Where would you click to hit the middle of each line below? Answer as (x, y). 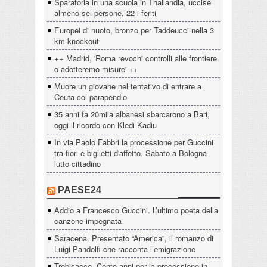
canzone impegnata (88, 221)
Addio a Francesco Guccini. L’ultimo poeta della (136, 210)
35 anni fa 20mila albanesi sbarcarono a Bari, (132, 114)
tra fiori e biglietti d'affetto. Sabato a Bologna (131, 153)
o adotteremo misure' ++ (96, 69)
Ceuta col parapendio (91, 97)
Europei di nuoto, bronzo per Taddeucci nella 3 (134, 30)
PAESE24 (80, 190)
